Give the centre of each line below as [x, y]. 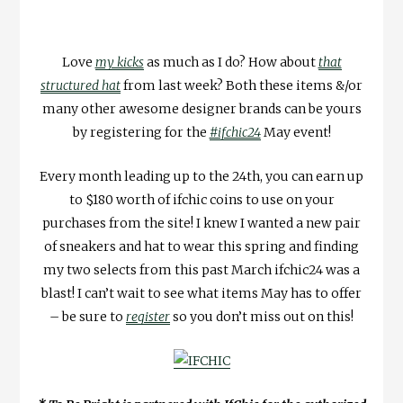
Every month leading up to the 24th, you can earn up [201, 177]
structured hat [81, 86]
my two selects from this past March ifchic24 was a [201, 270]
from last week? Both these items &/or [242, 86]
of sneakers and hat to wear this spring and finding [201, 247]
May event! [296, 133]
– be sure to [88, 317]
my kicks [119, 63]
